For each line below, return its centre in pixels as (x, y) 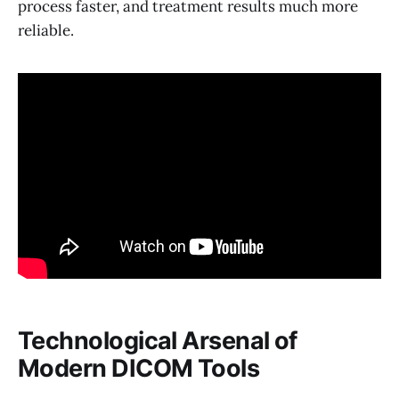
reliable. (46, 30)
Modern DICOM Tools (139, 368)
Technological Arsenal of (158, 340)
